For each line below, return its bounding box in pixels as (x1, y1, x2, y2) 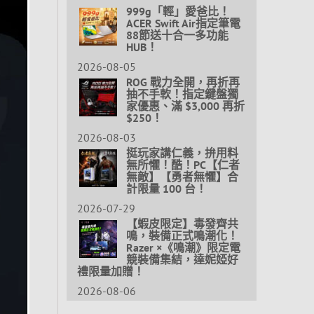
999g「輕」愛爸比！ (125, 4, 230, 18)
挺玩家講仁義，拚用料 (125, 145, 238, 160)
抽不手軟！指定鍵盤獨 (125, 86, 238, 101)
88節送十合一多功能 (125, 27, 228, 42)
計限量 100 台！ (125, 181, 207, 196)
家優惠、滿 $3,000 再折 (125, 98, 245, 113)
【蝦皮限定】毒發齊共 (125, 216, 238, 231)
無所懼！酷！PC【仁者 (125, 157, 240, 172)
